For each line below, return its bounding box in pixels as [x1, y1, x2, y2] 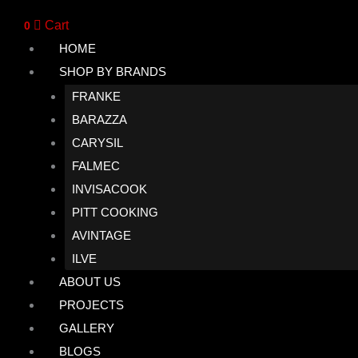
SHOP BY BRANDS [59, 65, 166, 78]
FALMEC [72, 159, 120, 173]
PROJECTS [59, 298, 124, 312]
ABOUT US [59, 275, 121, 288]
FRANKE [72, 89, 121, 103]
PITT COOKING [72, 205, 158, 219]
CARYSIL [72, 136, 123, 149]
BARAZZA [72, 113, 127, 126]
